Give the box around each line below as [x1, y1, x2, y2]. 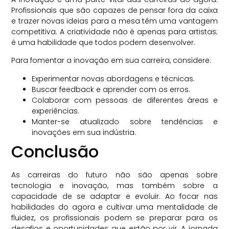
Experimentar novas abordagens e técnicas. [32, 73, 195, 84]
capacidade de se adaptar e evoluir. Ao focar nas [11, 191, 218, 201]
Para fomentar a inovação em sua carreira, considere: [11, 55, 212, 66]
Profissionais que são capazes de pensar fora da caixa [11, 5, 218, 15]
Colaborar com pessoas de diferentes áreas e [32, 95, 218, 105]
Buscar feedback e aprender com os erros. [32, 84, 191, 95]
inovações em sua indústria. [32, 127, 136, 138]
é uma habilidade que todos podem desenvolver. [11, 37, 196, 48]
